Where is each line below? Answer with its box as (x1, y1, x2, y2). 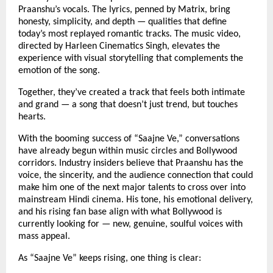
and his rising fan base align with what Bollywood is (18, 207, 222, 218)
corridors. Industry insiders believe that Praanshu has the (18, 158, 243, 169)
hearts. (18, 112, 46, 122)
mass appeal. (18, 232, 70, 242)
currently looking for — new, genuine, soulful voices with (18, 219, 243, 230)
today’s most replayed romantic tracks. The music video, (18, 29, 241, 40)
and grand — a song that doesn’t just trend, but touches (18, 100, 238, 110)
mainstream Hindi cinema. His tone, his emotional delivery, (18, 195, 253, 205)
